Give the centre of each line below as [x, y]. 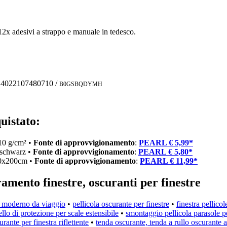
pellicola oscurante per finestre [121, 204]
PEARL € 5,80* [165, 152]
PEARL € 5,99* [166, 142]
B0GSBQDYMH [81, 84]
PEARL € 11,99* [169, 161]
